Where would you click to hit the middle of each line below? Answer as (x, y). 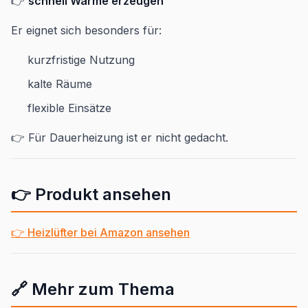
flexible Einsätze (69, 108)
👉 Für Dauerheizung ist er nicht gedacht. (120, 138)
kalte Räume (60, 84)
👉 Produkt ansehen (91, 195)
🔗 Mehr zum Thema (93, 289)
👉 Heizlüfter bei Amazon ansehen (100, 233)
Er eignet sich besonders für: (86, 31)
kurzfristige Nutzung (81, 60)
